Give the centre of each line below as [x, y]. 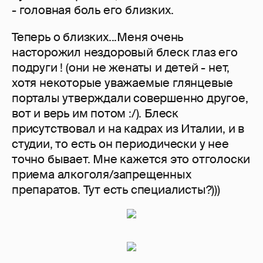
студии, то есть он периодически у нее [120, 144]
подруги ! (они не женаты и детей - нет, [121, 68]
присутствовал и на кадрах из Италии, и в [128, 129]
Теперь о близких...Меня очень [98, 37]
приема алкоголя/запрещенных [102, 175]
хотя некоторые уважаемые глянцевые [123, 83]
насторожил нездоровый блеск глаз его [125, 53]
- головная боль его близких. [93, 10]
